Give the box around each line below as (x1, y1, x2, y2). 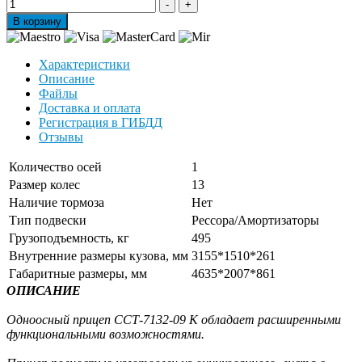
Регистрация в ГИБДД (39, 116, 162, 129)
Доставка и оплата (39, 101, 141, 115)
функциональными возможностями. (6, 327, 208, 341)
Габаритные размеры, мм (9, 267, 147, 280)
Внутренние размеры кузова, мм (9, 249, 188, 263)
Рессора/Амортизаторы (192, 213, 319, 227)
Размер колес (9, 178, 80, 192)
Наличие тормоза (9, 196, 104, 209)
